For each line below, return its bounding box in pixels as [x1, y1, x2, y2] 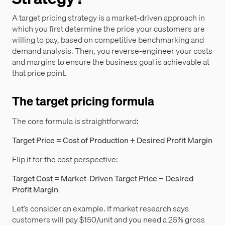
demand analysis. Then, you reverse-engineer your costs [12, 44, 212, 57]
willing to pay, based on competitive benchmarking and [12, 33, 204, 46]
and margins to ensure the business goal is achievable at [12, 55, 209, 68]
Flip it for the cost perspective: [12, 152, 118, 166]
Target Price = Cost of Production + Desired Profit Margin [12, 133, 212, 147]
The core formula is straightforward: [12, 114, 139, 128]
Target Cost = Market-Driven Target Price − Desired [12, 171, 193, 185]
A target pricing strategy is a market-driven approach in [12, 11, 205, 24]
